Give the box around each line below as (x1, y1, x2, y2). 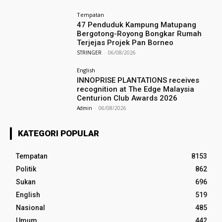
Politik (16, 165, 36, 173)
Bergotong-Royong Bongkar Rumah (77, 29, 202, 39)
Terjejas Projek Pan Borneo (77, 38, 174, 48)
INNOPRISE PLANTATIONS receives (77, 76, 200, 85)
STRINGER (77, 49, 102, 56)
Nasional (16, 203, 45, 212)
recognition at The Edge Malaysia (77, 85, 195, 94)
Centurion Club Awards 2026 (77, 94, 178, 103)
